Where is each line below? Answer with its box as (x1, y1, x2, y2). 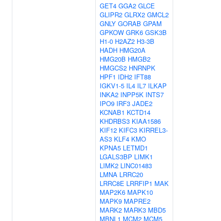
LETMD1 (123, 143, 148, 152)
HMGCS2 (100, 63, 127, 73)
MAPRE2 (124, 196, 150, 206)
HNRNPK (129, 63, 155, 73)
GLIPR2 (100, 10, 122, 19)
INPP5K (120, 90, 144, 99)
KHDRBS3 (100, 116, 130, 126)
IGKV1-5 (100, 81, 124, 90)
